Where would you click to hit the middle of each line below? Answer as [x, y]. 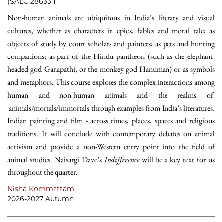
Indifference [121, 159]
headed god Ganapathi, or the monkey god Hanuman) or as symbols [111, 69]
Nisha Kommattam [41, 189]
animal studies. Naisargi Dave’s [56, 159]
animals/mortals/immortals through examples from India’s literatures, [111, 108]
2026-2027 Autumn [41, 199]
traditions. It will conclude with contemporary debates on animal [111, 134]
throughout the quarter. [43, 172]
